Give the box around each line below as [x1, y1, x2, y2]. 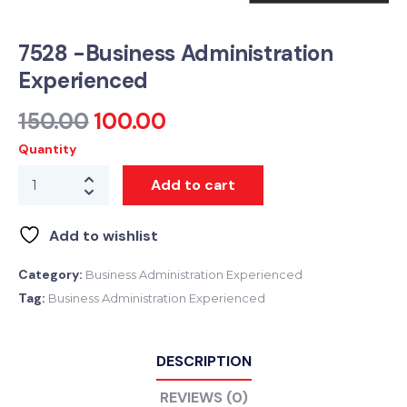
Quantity [18, 141, 76, 158]
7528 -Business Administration [18, 39, 333, 68]
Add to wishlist [49, 226, 158, 246]
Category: [18, 266, 85, 283]
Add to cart [151, 175, 235, 195]
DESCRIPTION [155, 352, 252, 372]
